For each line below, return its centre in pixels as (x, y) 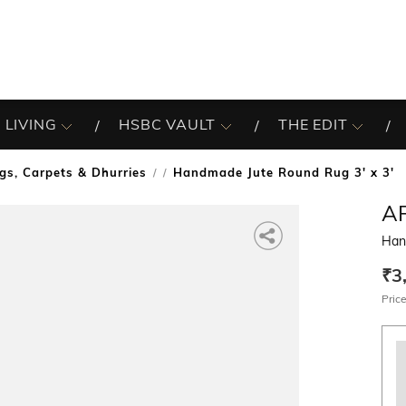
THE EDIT (313, 124)
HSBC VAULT (168, 124)
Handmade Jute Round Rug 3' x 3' (284, 172)
